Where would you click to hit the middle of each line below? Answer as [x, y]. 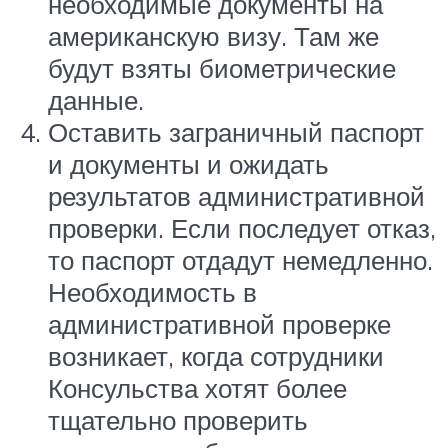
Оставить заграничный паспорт [236, 131]
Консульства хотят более [197, 387]
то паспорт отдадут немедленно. [240, 259]
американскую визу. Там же [213, 35]
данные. [96, 99]
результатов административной [236, 195]
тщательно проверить [178, 419]
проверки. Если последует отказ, [242, 227]
